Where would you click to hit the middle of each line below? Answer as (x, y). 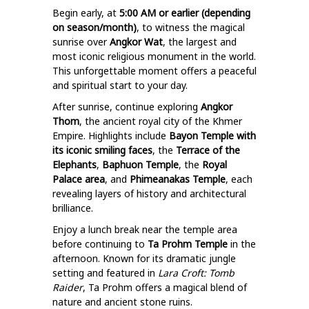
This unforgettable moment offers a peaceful (154, 71)
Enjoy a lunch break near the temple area (145, 229)
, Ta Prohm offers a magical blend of (165, 287)
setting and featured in (104, 273)
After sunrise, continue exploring (125, 107)
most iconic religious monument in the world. (154, 56)
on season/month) (94, 27)
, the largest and (200, 42)
